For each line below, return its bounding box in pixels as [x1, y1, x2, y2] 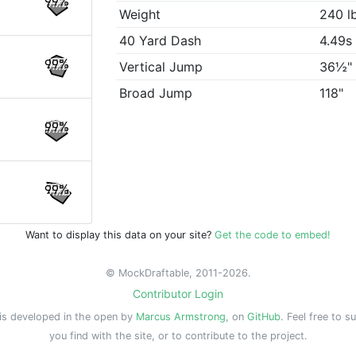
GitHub [247, 311, 281, 323]
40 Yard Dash [119, 33, 202, 49]
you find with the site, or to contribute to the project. [48, 330, 308, 342]
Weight [119, 6, 161, 23]
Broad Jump [119, 85, 193, 102]
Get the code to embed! [215, 229, 331, 241]
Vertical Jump [119, 59, 203, 75]
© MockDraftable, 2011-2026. [105, 267, 251, 279]
